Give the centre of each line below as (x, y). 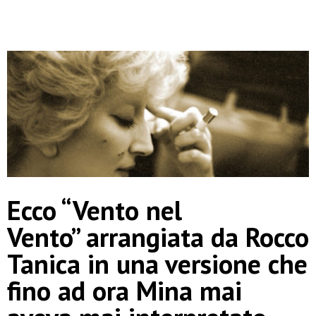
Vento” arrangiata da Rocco (158, 237)
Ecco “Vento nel (95, 210)
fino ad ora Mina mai (124, 291)
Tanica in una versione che (157, 264)
